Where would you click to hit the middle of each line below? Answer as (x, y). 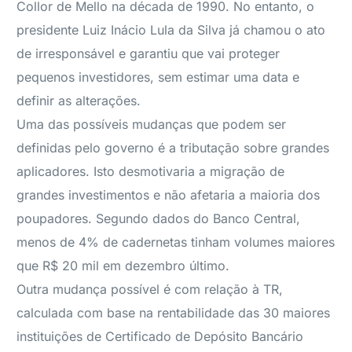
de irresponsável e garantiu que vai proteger (148, 53)
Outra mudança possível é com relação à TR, (150, 289)
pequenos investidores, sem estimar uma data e (158, 77)
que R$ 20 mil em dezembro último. (123, 266)
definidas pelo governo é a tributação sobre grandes (173, 148)
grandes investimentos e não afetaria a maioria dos (169, 195)
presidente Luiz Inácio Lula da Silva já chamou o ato (171, 30)
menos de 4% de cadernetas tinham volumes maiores (176, 242)
